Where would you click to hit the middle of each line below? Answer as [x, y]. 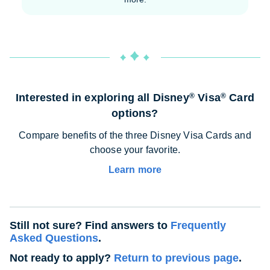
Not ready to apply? [62, 258]
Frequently [198, 225]
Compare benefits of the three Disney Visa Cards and [135, 135]
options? [135, 113]
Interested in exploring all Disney [102, 97]
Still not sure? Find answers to [90, 225]
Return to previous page [176, 258]
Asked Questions [54, 238]
